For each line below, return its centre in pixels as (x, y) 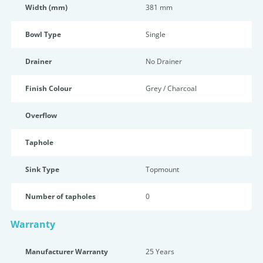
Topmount (162, 169)
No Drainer (164, 61)
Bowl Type (43, 34)
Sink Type (42, 169)
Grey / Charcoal (171, 88)
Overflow (41, 115)
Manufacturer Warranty (67, 252)
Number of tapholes (60, 196)
